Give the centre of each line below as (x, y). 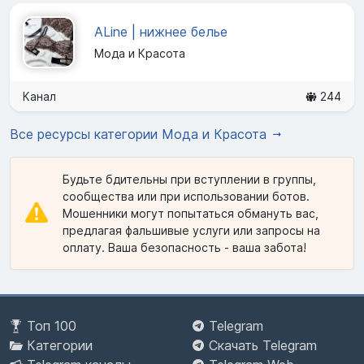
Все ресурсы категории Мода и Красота (140, 134)
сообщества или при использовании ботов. (186, 196)
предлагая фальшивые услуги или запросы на (191, 230)
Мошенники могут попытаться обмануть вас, (191, 213)
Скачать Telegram (263, 346)
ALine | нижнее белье (161, 32)
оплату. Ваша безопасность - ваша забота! (184, 247)
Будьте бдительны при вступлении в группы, (189, 179)
